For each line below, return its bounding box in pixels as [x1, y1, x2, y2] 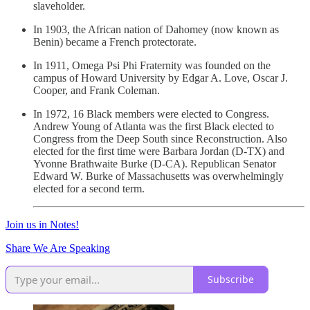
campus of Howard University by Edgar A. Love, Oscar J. [33, 71, 288, 84]
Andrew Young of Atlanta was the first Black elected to [33, 120, 274, 132]
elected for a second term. [33, 182, 145, 194]
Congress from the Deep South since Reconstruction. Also [33, 132, 287, 145]
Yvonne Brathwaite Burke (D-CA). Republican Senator [33, 157, 276, 170]
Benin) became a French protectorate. [33, 35, 197, 48]
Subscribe [208, 273, 254, 286]
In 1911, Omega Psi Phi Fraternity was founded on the [33, 59, 271, 71]
